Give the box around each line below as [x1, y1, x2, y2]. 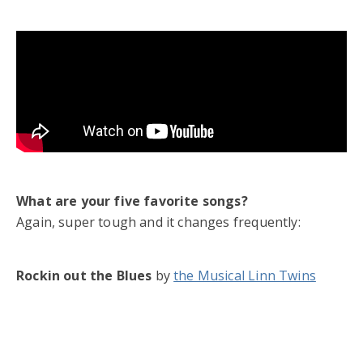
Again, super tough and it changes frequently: [16, 212, 301, 231]
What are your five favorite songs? [16, 191, 248, 210]
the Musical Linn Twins [173, 266, 316, 284]
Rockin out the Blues [16, 266, 152, 284]
